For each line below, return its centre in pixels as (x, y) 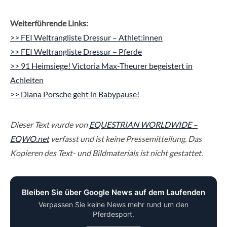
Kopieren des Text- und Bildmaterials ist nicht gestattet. (106, 153)
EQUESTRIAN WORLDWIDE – (143, 124)
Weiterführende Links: (49, 23)
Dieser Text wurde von (50, 124)
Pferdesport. (113, 214)
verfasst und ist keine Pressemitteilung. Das (125, 138)
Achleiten (27, 80)
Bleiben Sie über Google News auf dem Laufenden (113, 192)
